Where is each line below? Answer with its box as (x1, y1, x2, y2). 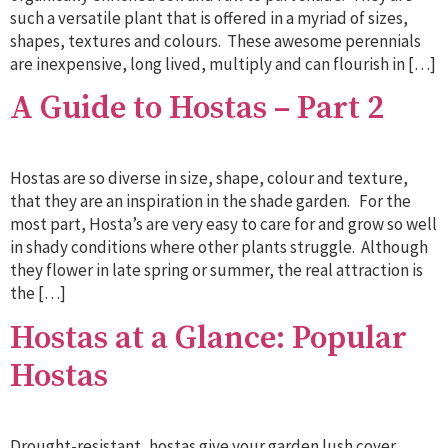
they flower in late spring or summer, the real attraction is (10, 259, 423, 282)
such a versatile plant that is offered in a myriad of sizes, (10, 7, 408, 29)
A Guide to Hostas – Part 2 (10, 89, 384, 130)
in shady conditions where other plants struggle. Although (10, 236, 428, 259)
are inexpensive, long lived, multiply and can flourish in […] (10, 53, 436, 75)
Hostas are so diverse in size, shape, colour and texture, (10, 167, 408, 190)
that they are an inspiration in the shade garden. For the (10, 190, 411, 213)
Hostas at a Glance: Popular (10, 318, 407, 359)
